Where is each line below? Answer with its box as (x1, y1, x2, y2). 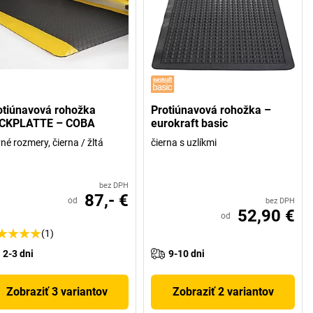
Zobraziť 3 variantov (6, 284, 108, 298)
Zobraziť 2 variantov (172, 284, 274, 298)
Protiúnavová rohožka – (151, 103, 272, 117)
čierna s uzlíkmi (151, 136, 217, 148)
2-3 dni (2, 247, 34, 259)
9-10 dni (168, 247, 205, 259)
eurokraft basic (151, 116, 228, 130)
